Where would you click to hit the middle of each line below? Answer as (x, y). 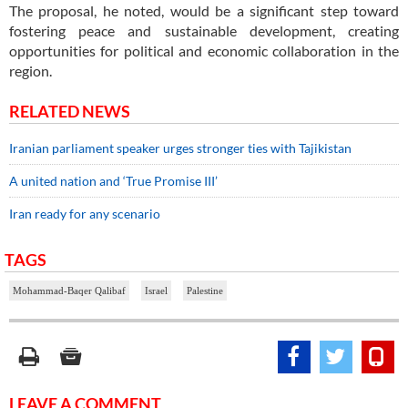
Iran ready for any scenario (85, 213)
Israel (156, 290)
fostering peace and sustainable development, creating (204, 30)
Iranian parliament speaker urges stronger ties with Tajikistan (180, 148)
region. (31, 70)
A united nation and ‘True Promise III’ (113, 180)
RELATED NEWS (70, 111)
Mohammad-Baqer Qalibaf (69, 290)
